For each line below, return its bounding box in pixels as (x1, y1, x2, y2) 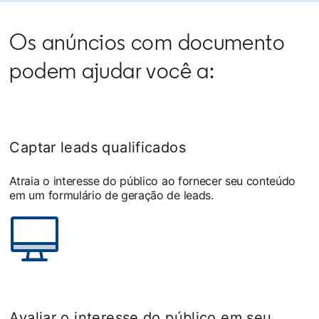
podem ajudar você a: (9, 57, 215, 84)
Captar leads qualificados (9, 139, 186, 156)
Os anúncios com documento (9, 28, 285, 56)
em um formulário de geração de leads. (9, 188, 214, 202)
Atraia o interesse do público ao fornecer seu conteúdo (9, 174, 296, 188)
